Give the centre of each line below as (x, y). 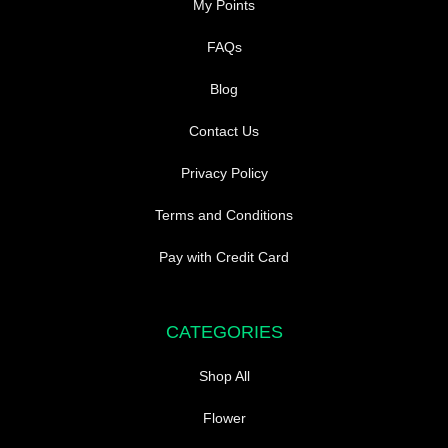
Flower (224, 418)
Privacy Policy (224, 173)
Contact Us (224, 131)
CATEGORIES (224, 332)
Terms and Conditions (224, 215)
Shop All (224, 376)
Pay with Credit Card (224, 257)
